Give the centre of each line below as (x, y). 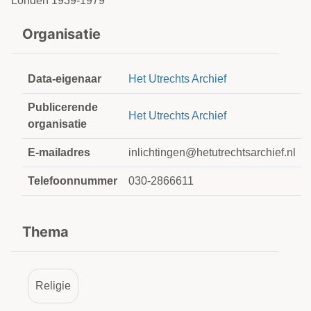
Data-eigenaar (65, 79)
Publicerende (63, 107)
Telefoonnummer (73, 181)
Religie (53, 286)
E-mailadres (59, 152)
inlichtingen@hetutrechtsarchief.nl (212, 152)
